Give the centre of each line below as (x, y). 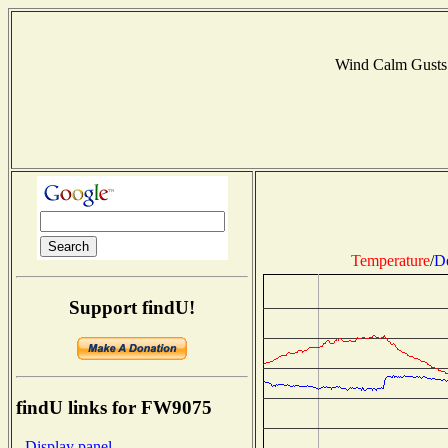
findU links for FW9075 (114, 408)
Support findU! (132, 307)
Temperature (390, 260)
